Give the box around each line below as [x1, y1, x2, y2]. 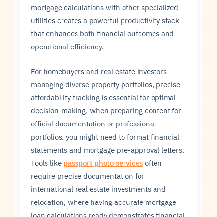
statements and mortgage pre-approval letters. [31, 145, 185, 155]
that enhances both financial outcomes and [31, 28, 174, 38]
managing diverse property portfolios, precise [31, 79, 181, 90]
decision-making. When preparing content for [31, 106, 182, 116]
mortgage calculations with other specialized [31, 2, 179, 12]
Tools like [31, 158, 64, 168]
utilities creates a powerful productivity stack [31, 15, 180, 25]
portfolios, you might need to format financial [31, 132, 180, 142]
